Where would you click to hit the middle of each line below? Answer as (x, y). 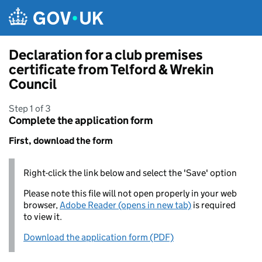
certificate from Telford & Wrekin (111, 69)
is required (213, 205)
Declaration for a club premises (106, 55)
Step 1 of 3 (30, 108)
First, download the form (61, 141)
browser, (42, 205)
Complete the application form (81, 120)
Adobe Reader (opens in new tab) (125, 205)
